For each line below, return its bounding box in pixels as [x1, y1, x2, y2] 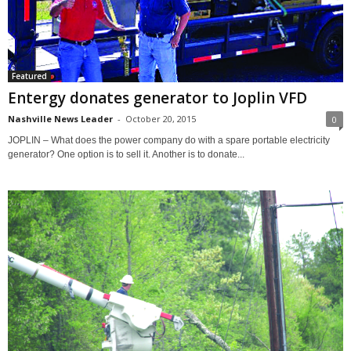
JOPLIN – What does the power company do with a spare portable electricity [8, 134, 330, 146]
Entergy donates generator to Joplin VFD [8, 87, 307, 108]
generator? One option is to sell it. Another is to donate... [8, 148, 244, 160]
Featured [12, 70, 47, 81]
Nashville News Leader [8, 112, 113, 125]
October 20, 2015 [125, 112, 196, 125]
